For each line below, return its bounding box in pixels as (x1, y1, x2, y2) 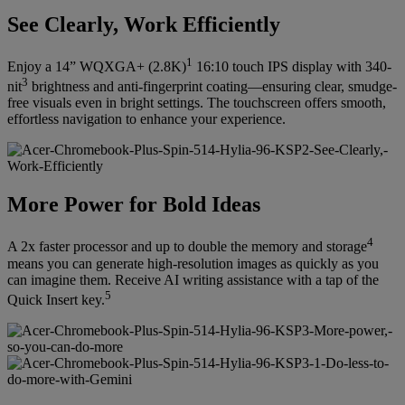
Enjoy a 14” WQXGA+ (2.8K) (7, 59, 186, 75)
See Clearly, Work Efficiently (7, 12, 280, 36)
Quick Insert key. (7, 291, 105, 307)
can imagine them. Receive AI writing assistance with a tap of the (7, 271, 379, 287)
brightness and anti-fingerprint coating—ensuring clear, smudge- (28, 79, 397, 95)
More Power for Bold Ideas (7, 193, 260, 217)
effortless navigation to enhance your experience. (7, 111, 286, 127)
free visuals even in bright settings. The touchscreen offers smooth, (7, 95, 386, 111)
